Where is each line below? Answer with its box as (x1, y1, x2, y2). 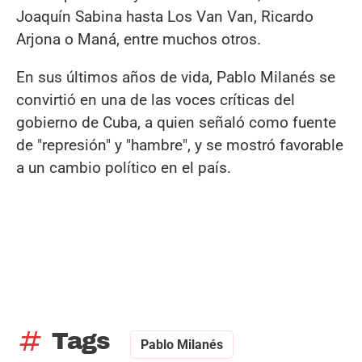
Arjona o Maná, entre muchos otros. (16, 29, 261, 48)
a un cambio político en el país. (16, 158, 231, 177)
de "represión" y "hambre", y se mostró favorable (16, 135, 343, 154)
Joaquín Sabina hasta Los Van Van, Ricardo (16, 6, 314, 26)
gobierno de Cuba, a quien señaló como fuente (16, 112, 336, 132)
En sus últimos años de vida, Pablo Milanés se (16, 67, 335, 86)
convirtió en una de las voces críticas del (16, 90, 295, 109)
